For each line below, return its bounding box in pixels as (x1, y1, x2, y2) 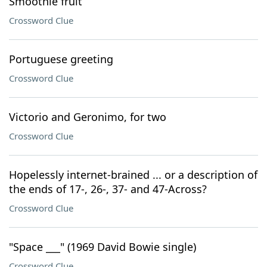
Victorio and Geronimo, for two (9, 110, 166, 124)
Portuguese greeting (9, 52, 113, 66)
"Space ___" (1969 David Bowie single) (9, 240, 196, 254)
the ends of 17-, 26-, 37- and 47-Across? (9, 182, 207, 196)
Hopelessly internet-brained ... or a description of (9, 167, 257, 182)
